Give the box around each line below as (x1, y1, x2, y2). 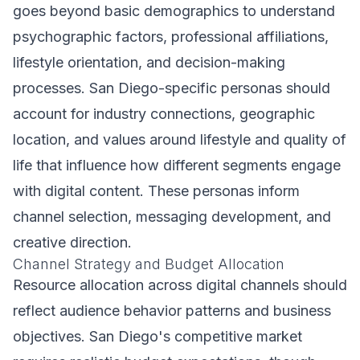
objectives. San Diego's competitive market (13, 328, 302, 345)
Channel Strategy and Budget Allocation (13, 256, 284, 272)
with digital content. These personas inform (13, 182, 300, 199)
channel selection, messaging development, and (13, 208, 331, 225)
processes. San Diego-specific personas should (13, 80, 330, 96)
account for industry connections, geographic (13, 105, 315, 122)
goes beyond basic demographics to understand (13, 2, 335, 19)
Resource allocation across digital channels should (13, 276, 347, 293)
